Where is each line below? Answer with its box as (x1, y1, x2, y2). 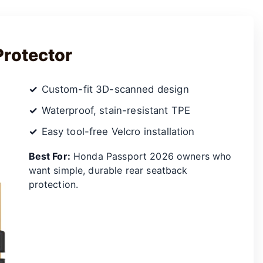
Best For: (28, 150, 70, 162)
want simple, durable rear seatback (28, 164, 188, 176)
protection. (28, 178, 79, 190)
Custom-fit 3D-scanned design (41, 83, 189, 95)
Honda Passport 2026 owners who (70, 150, 232, 162)
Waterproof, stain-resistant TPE (41, 104, 191, 116)
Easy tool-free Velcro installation (41, 125, 195, 137)
